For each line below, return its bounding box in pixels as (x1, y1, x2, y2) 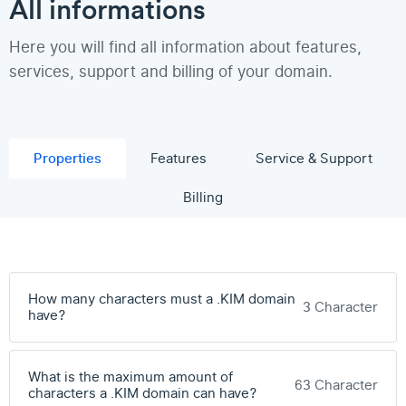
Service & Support (256, 149, 372, 169)
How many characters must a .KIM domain (28, 289, 295, 309)
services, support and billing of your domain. (9, 61, 333, 83)
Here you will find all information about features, (9, 36, 362, 59)
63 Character (295, 375, 378, 395)
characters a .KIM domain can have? (28, 383, 256, 403)
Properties (34, 149, 101, 169)
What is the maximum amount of (28, 367, 233, 387)
